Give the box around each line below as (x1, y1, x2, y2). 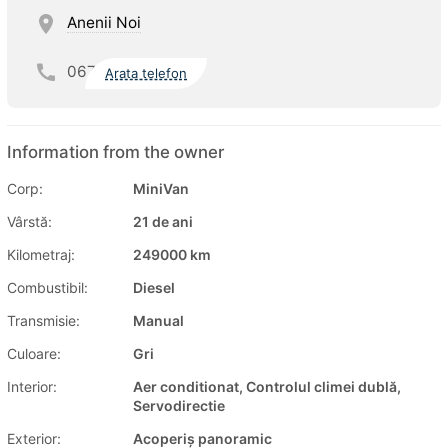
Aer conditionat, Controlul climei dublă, (133, 378, 401, 396)
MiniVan (133, 180, 189, 198)
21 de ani (133, 213, 193, 231)
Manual (133, 312, 184, 330)
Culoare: (7, 345, 61, 363)
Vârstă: (7, 213, 52, 231)
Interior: (7, 378, 57, 396)
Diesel (133, 279, 175, 297)
